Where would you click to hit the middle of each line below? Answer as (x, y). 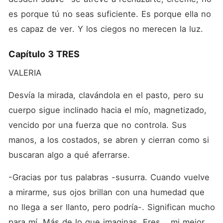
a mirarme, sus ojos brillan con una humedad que (106, 192)
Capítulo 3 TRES (44, 54)
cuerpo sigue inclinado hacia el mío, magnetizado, (107, 110)
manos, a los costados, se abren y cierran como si (109, 140)
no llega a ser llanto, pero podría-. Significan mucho (111, 207)
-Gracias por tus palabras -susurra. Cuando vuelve (109, 177)
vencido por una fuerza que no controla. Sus (97, 125)
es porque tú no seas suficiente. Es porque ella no (110, 14)
